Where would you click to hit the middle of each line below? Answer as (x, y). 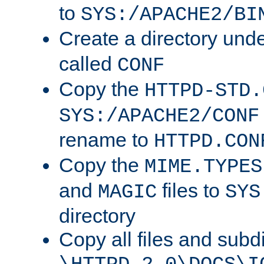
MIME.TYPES (203, 167)
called (88, 64)
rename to (106, 140)
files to (191, 191)
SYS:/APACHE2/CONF (159, 116)
